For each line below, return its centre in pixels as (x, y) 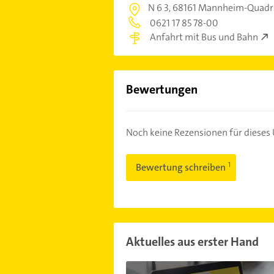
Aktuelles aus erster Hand (192, 242)
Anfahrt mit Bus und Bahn (204, 37)
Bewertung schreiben (181, 168)
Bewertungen (161, 90)
